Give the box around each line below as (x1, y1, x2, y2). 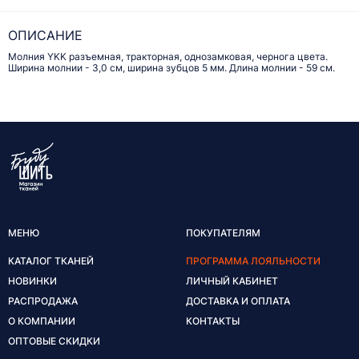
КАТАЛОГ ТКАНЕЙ (8, 254, 94, 267)
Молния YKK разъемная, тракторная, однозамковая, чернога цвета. (8, 50, 328, 63)
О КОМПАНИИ (8, 314, 75, 327)
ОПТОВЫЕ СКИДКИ (8, 334, 100, 347)
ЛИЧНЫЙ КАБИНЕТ (186, 274, 278, 287)
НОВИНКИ (8, 274, 57, 287)
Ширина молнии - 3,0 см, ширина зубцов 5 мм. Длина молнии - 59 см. (8, 62, 335, 75)
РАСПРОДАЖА (8, 294, 78, 307)
